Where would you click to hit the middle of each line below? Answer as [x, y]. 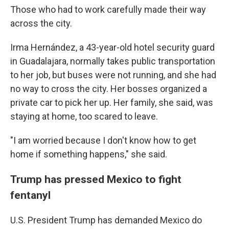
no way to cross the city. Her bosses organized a [109, 89]
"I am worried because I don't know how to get [103, 140]
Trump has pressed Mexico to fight [96, 179]
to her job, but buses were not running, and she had [113, 75]
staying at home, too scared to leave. [84, 116]
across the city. [41, 23]
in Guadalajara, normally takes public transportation [113, 61]
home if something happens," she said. [89, 154]
